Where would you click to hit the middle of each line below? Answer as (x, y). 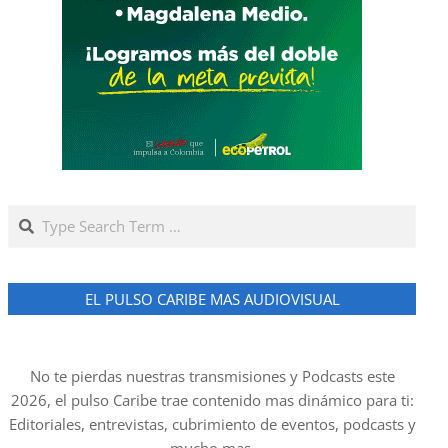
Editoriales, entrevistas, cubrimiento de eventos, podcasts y (212, 424)
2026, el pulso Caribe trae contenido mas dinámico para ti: (212, 400)
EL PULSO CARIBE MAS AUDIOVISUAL (212, 299)
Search (33, 215)
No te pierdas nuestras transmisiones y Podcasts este (212, 376)
